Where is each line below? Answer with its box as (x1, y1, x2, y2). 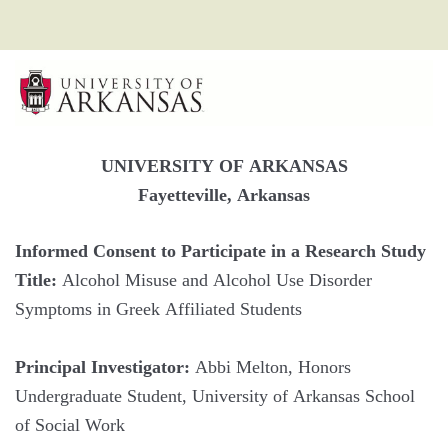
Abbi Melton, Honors (195, 357, 351, 377)
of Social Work (15, 415, 125, 435)
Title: (15, 270, 62, 290)
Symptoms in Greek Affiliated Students (15, 299, 302, 319)
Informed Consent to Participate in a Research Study (15, 241, 426, 261)
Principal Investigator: (15, 357, 195, 377)
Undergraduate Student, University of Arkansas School (15, 386, 415, 406)
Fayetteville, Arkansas (138, 185, 310, 205)
